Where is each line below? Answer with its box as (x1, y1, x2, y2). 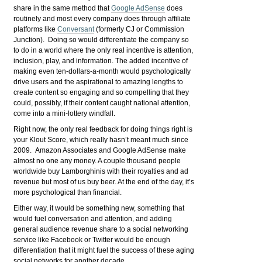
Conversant (57, 25, 95, 33)
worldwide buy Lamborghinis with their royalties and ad (13, 167, 189, 175)
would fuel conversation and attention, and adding (13, 214, 173, 223)
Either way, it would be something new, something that (13, 204, 185, 212)
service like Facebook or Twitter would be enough (13, 235, 171, 244)
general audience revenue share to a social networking (13, 225, 189, 233)
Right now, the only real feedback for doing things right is (13, 125, 193, 133)
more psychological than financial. (13, 188, 122, 196)
